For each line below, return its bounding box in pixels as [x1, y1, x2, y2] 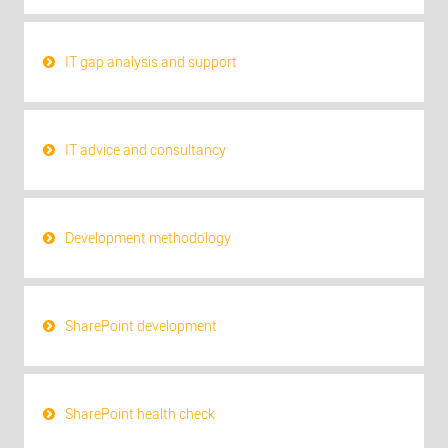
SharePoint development [64, 317, 217, 334]
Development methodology [64, 229, 231, 246]
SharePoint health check [64, 405, 215, 422]
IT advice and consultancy [64, 141, 226, 158]
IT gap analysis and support [64, 53, 237, 70]
